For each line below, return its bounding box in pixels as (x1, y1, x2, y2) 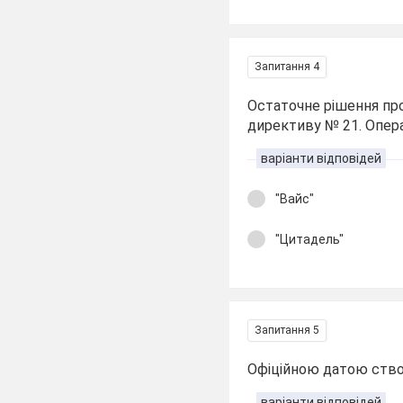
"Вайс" (275, 192, 315, 206)
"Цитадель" (275, 231, 345, 246)
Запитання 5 (255, 324, 320, 336)
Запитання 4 (255, 60, 320, 73)
